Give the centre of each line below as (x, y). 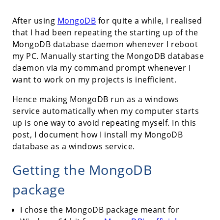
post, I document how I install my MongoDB (97, 134)
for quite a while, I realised (149, 20)
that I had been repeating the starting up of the (105, 32)
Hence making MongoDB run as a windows (96, 99)
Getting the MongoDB (82, 169)
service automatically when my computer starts (106, 111)
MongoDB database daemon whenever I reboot (105, 44)
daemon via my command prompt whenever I (101, 68)
